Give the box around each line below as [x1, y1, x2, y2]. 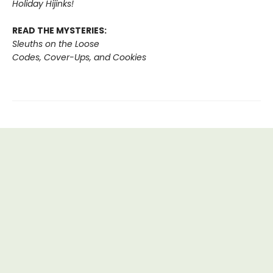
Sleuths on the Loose [12, 37, 99, 50]
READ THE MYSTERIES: [12, 24, 107, 37]
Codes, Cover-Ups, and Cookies [12, 51, 146, 63]
